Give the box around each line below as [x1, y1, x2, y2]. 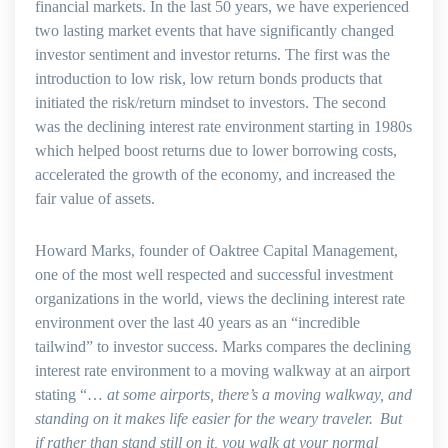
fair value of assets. [35, 190, 159, 207]
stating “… [35, 386, 107, 403]
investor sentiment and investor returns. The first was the [35, 46, 390, 63]
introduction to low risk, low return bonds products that [35, 70, 382, 87]
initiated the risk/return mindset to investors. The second [35, 94, 386, 111]
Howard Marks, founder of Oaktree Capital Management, [35, 242, 398, 259]
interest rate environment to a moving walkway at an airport [35, 362, 410, 379]
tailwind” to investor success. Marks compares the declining [35, 338, 411, 355]
